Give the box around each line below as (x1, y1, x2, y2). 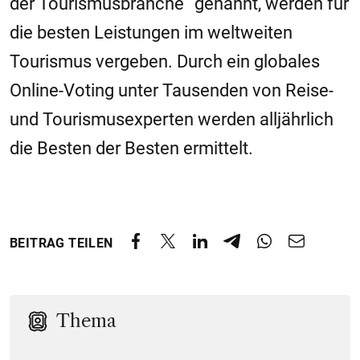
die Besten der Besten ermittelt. (10, 137, 253, 158)
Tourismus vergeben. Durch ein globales (10, 51, 320, 72)
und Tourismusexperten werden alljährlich (10, 108, 333, 129)
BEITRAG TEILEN (10, 235, 113, 252)
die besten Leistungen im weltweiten (10, 22, 292, 43)
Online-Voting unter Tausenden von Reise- (10, 80, 333, 100)
